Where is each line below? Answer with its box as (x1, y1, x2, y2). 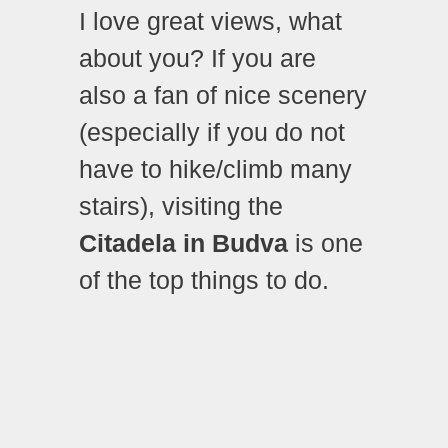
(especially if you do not (79, 118, 345, 147)
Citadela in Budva (79, 229, 288, 258)
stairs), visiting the (79, 192, 283, 221)
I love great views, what (79, 7, 342, 36)
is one (288, 229, 363, 258)
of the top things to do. (79, 266, 329, 295)
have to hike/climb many (79, 155, 352, 184)
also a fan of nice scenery (79, 81, 367, 110)
